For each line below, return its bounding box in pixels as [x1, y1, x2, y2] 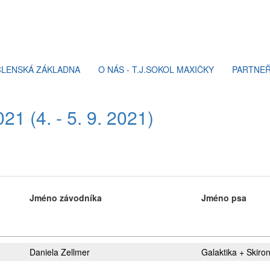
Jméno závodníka [30, 192, 102, 204]
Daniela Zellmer [30, 246, 90, 258]
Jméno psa [201, 192, 246, 204]
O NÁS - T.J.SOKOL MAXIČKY [98, 63, 214, 75]
